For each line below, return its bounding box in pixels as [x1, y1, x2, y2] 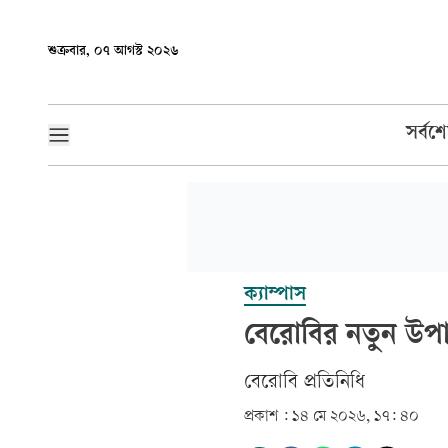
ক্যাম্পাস [244, 285, 306, 307]
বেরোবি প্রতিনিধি [244, 373, 371, 394]
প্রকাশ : [244, 409, 288, 426]
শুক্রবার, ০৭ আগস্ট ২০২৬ [48, 44, 179, 59]
